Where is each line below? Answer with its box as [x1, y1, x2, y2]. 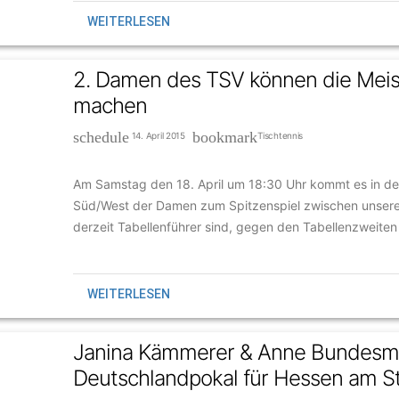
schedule [72, 127, 129, 146]
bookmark [192, 127, 258, 146]
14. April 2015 [128, 130, 193, 142]
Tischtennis [257, 130, 304, 142]
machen [72, 93, 147, 119]
